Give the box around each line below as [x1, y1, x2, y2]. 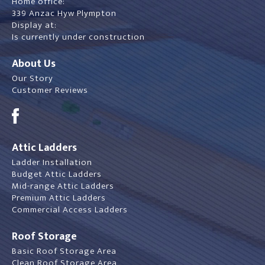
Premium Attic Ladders [12, 190, 106, 205]
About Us [12, 55, 56, 73]
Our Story [12, 71, 53, 86]
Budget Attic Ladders [12, 166, 102, 182]
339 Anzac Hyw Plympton [12, 6, 117, 21]
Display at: [12, 18, 57, 33]
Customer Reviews [12, 83, 88, 98]
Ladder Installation [12, 154, 92, 170]
